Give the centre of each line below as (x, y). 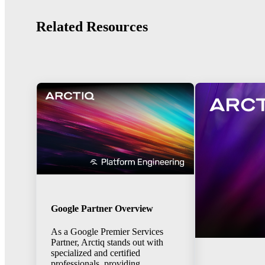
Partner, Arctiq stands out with (107, 243)
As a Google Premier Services (107, 232)
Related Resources (92, 26)
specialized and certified (96, 253)
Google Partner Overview (102, 208)
